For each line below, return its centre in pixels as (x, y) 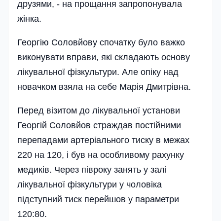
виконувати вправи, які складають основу (104, 57)
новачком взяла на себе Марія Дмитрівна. (104, 87)
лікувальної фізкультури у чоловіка (90, 184)
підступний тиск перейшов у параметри (98, 199)
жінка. (29, 19)
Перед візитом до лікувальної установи (99, 110)
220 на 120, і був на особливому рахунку (101, 155)
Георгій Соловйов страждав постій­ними (99, 125)
